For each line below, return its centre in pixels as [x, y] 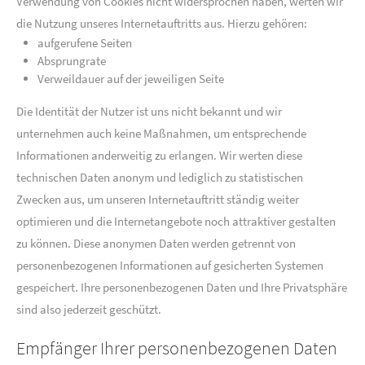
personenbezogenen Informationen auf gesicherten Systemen [170, 265]
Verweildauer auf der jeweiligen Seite [131, 79]
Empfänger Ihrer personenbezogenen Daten [177, 348]
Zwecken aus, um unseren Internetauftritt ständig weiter [158, 199]
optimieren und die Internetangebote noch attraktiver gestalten [176, 221]
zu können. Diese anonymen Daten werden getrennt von [156, 243]
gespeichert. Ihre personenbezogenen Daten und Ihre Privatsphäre [182, 287]
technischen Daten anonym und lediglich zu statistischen [160, 177]
